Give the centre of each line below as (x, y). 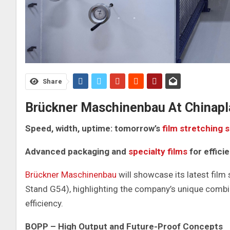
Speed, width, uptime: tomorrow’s (94, 128)
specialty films (158, 151)
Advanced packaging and (77, 151)
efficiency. (44, 203)
